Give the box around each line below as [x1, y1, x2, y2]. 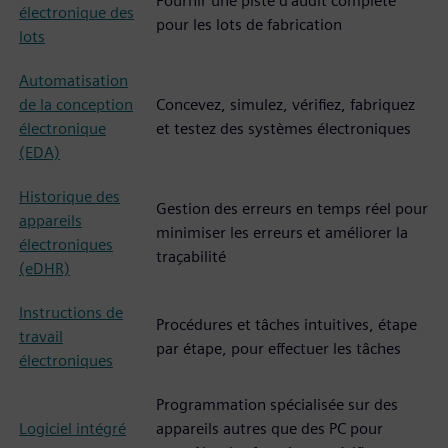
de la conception [19, 95, 133, 114]
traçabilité [156, 247, 226, 266]
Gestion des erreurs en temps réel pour [156, 199, 428, 218]
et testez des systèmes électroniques [156, 119, 411, 138]
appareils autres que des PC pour [156, 419, 383, 438]
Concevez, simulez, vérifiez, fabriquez [156, 95, 415, 114]
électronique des [19, 3, 134, 22]
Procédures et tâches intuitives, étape [156, 315, 417, 334]
